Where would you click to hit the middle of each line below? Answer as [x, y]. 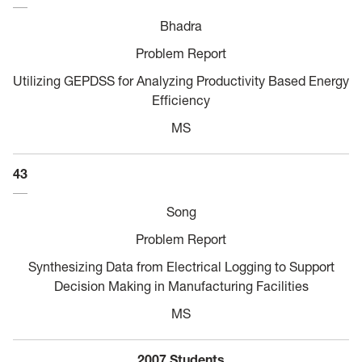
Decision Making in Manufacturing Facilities [181, 286]
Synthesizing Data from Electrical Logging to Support [181, 266]
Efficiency [181, 100]
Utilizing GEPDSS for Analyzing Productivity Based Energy [181, 80]
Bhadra [181, 25]
